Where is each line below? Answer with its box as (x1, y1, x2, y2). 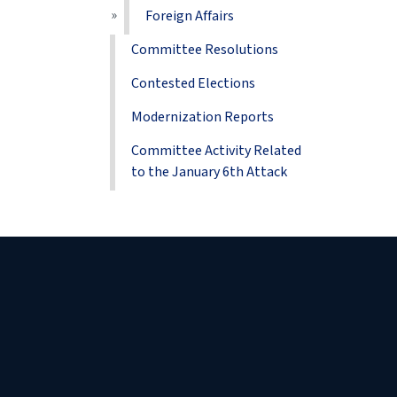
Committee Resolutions (131, 40, 279, 59)
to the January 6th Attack (131, 162, 288, 182)
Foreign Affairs (145, 6, 235, 26)
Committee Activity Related (131, 141, 302, 160)
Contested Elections (131, 74, 256, 93)
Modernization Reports (131, 107, 275, 127)
